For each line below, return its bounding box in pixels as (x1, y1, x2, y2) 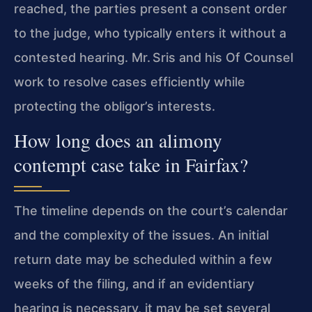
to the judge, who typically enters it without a (14, 25, 286, 40)
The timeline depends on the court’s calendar (14, 203, 288, 218)
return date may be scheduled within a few (14, 251, 272, 267)
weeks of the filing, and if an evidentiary (14, 276, 254, 291)
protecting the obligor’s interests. (14, 98, 215, 114)
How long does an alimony (14, 127, 222, 153)
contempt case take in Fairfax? (14, 151, 248, 178)
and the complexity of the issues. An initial (14, 227, 269, 242)
